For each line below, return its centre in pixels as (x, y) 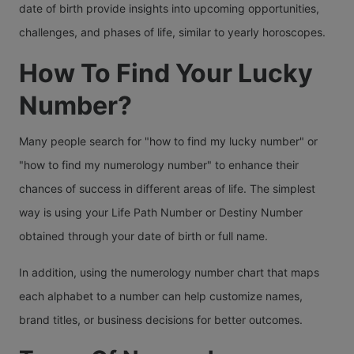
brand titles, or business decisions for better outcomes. (161, 319)
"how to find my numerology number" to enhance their (159, 164)
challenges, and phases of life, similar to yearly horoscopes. (172, 32)
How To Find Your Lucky (166, 73)
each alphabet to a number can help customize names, (161, 296)
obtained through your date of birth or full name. (143, 235)
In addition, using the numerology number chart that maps (169, 272)
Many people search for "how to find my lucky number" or (168, 141)
